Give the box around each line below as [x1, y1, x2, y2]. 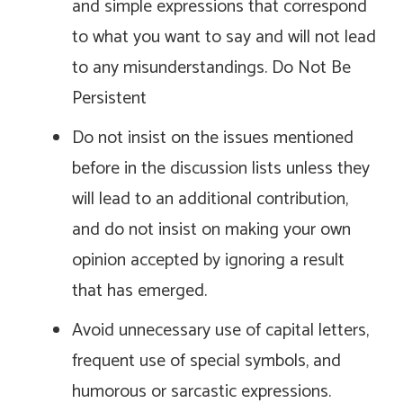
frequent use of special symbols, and [72, 346, 341, 377]
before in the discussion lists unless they [72, 154, 370, 184]
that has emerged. [72, 276, 207, 307]
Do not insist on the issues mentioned [72, 123, 354, 154]
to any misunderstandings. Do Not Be [72, 53, 351, 84]
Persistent [72, 84, 147, 114]
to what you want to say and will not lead [72, 22, 376, 53]
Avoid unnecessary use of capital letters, [72, 316, 369, 346]
